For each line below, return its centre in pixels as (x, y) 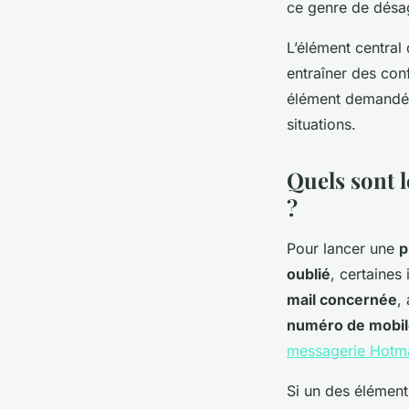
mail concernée (342, 299)
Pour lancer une (343, 248)
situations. (321, 124)
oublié (309, 273)
